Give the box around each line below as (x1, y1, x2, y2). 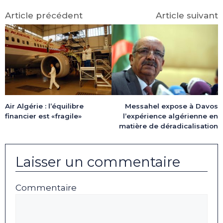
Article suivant (156, 10, 218, 20)
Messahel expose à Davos (125, 102, 218, 111)
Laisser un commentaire (15, 153, 180, 170)
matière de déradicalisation (119, 122, 218, 130)
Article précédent (5, 10, 83, 20)
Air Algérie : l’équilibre (5, 102, 84, 110)
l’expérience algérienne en (123, 112, 218, 120)
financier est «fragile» (5, 111, 82, 120)
